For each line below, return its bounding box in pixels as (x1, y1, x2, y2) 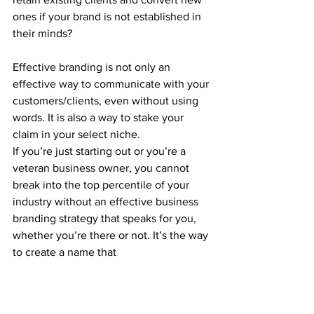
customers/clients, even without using (13, 94, 201, 107)
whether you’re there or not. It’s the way (13, 228, 211, 241)
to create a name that (13, 245, 119, 258)
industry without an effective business (13, 195, 201, 207)
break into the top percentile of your (13, 178, 192, 191)
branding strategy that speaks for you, (13, 212, 199, 224)
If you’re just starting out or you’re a (13, 144, 189, 157)
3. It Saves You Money (13, 280, 182, 299)
